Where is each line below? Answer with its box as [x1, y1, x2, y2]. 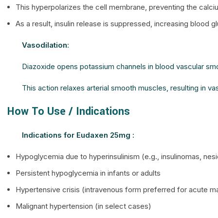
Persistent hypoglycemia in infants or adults [16, 168, 161, 178]
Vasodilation [22, 40, 67, 50]
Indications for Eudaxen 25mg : [22, 130, 134, 140]
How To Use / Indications [7, 104, 130, 119]
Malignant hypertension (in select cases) [16, 201, 151, 211]
